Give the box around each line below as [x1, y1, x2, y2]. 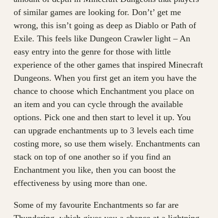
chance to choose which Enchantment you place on [14, 86, 194, 96]
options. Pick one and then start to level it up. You [14, 112, 191, 122]
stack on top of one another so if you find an [14, 152, 171, 162]
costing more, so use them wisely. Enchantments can [14, 139, 200, 148]
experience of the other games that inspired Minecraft [14, 60, 203, 70]
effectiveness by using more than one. [14, 178, 147, 188]
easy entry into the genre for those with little [14, 47, 171, 56]
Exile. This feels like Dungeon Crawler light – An [14, 34, 190, 43]
